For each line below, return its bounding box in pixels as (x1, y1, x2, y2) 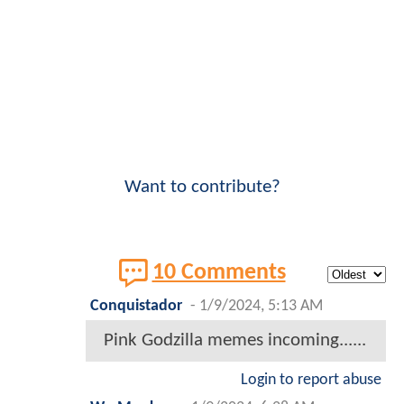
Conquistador (90, 298, 182, 314)
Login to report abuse (241, 372, 381, 388)
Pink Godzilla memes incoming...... (104, 330, 366, 350)
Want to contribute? (124, 177, 280, 197)
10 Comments (151, 262, 286, 285)
